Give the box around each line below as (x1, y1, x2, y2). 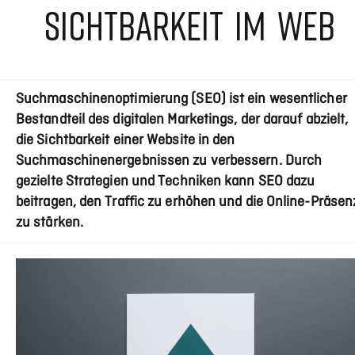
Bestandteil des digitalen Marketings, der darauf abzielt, (16, 111, 349, 129)
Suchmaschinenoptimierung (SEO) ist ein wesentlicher (16, 90, 347, 109)
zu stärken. (16, 214, 84, 232)
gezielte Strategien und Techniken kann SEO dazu (16, 173, 315, 191)
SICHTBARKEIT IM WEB (44, 2, 335, 49)
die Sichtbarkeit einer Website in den (16, 132, 235, 150)
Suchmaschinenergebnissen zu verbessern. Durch (16, 152, 323, 170)
